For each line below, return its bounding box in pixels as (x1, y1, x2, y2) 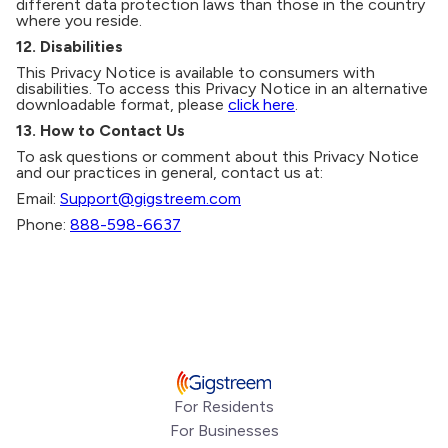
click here (228, 95, 295, 114)
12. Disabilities (16, 37, 123, 56)
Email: (16, 189, 60, 208)
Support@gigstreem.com (60, 189, 241, 208)
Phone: (16, 215, 70, 234)
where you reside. (16, 11, 142, 30)
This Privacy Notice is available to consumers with (16, 63, 375, 82)
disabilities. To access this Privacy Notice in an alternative (16, 79, 428, 98)
